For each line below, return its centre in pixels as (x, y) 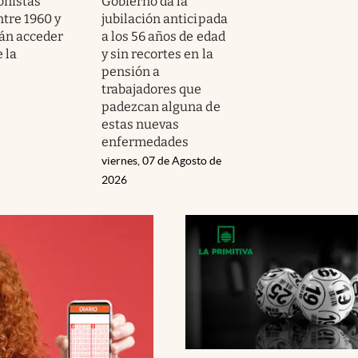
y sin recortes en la (157, 54)
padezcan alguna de (161, 106)
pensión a (131, 71)
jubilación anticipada (165, 18)
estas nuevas (141, 124)
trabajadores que (152, 89)
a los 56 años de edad (163, 36)
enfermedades (145, 141)
